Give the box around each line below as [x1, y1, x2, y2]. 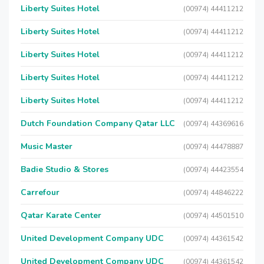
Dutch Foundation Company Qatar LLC [21, 118, 175, 129]
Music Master [21, 141, 72, 152]
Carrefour [21, 187, 60, 198]
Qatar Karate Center [21, 210, 101, 221]
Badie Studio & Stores [21, 164, 108, 175]
